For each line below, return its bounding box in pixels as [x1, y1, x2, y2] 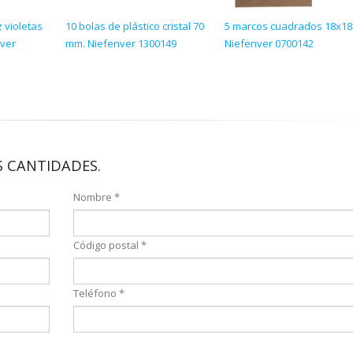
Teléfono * [72, 286, 124, 300]
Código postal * [72, 238, 147, 252]
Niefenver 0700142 [225, 36, 314, 50]
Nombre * [72, 190, 120, 204]
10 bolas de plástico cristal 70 [65, 19, 204, 33]
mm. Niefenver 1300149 [65, 36, 176, 50]
